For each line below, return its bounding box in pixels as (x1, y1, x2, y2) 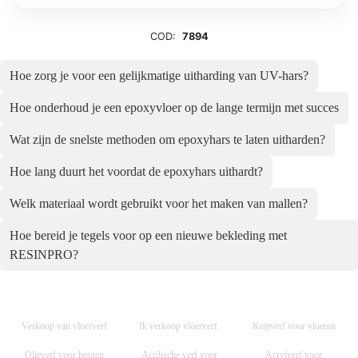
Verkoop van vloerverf (21, 320, 107, 332)
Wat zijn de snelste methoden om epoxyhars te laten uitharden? (10, 133, 325, 147)
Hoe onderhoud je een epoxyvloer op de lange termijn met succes (10, 101, 339, 115)
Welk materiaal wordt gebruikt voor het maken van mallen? (10, 197, 308, 211)
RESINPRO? (10, 248, 78, 262)
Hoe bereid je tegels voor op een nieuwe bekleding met (10, 229, 287, 243)
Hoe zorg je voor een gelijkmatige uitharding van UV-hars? (10, 69, 308, 83)
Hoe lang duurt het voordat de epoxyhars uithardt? (10, 165, 263, 179)
